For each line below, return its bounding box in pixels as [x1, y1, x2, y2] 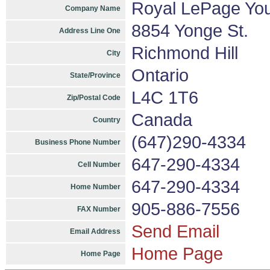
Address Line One [59, 27, 121, 35]
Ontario [131, 66, 189, 85]
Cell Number [78, 160, 121, 169]
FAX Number [77, 205, 121, 213]
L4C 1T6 [131, 88, 198, 107]
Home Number [71, 183, 121, 191]
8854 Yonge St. [131, 21, 248, 40]
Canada [131, 110, 192, 130]
